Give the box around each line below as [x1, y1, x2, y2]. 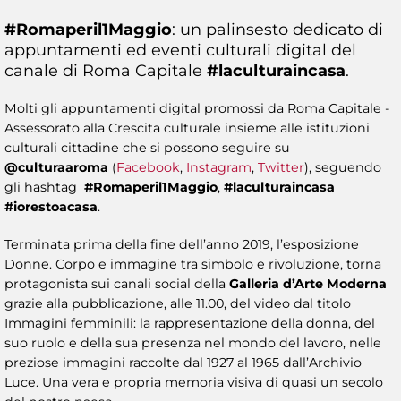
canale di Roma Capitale [4, 60, 202, 80]
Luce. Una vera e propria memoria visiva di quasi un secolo [4, 373, 383, 390]
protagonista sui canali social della [4, 275, 229, 292]
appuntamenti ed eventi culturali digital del [4, 39, 356, 59]
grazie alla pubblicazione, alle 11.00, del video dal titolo [4, 294, 351, 311]
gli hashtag [4, 178, 84, 195]
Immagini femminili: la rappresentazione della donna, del [4, 314, 375, 331]
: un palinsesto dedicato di [172, 19, 383, 38]
